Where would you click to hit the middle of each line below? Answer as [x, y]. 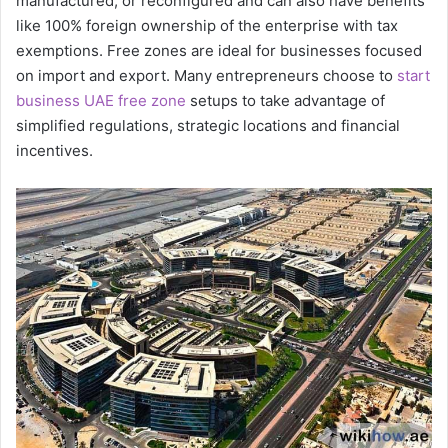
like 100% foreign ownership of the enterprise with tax [207, 25]
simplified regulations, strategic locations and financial [208, 125]
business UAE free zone [101, 100]
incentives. [54, 150]
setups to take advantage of [285, 100]
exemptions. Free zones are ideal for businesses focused [219, 50]
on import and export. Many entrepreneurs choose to [206, 75]
